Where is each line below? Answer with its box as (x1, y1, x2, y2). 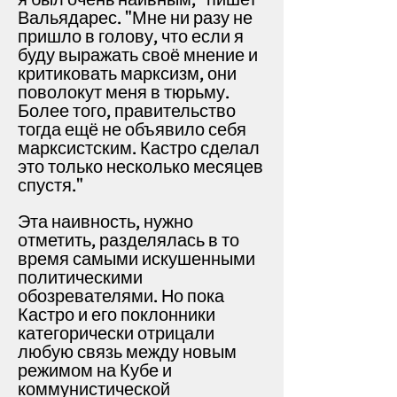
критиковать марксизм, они (18, 63, 237, 85)
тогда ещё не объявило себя (18, 119, 246, 141)
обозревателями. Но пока (18, 285, 224, 307)
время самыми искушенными (18, 248, 255, 270)
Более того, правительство (18, 100, 236, 122)
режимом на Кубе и (18, 360, 172, 382)
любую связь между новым (18, 341, 237, 363)
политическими (18, 267, 143, 289)
